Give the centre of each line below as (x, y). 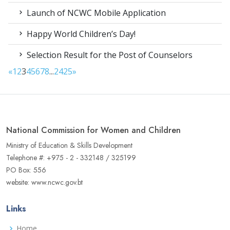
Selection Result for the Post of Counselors (109, 55)
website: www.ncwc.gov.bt (44, 183)
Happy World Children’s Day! (80, 34)
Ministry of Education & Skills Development (69, 146)
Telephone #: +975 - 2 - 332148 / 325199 (71, 158)
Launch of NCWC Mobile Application (95, 13)
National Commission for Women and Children (93, 130)
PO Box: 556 (26, 170)
